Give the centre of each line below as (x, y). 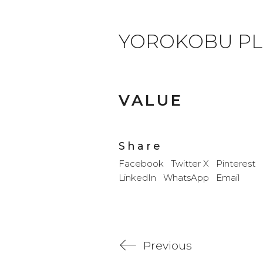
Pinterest (236, 163)
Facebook (141, 163)
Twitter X (190, 163)
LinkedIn (137, 177)
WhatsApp (186, 177)
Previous (168, 245)
